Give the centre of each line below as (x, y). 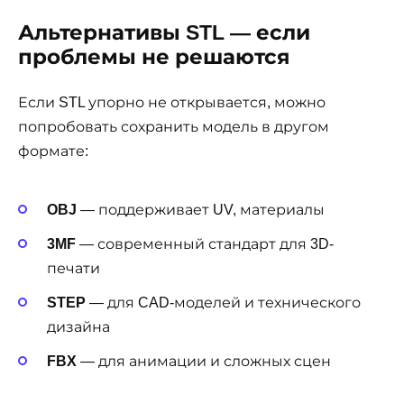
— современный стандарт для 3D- (205, 244)
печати (73, 269)
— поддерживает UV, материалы (201, 209)
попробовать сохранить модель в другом (174, 126)
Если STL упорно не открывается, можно (172, 102)
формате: (53, 151)
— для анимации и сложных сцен (204, 362)
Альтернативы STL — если (164, 32)
